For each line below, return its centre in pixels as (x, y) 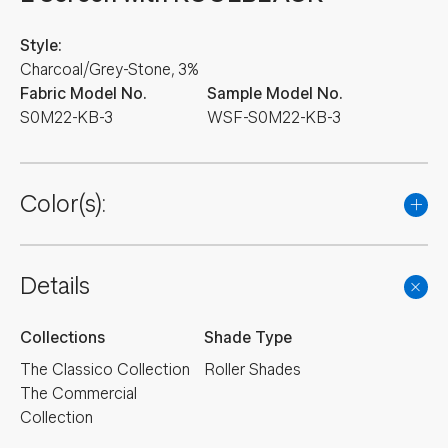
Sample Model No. (275, 93)
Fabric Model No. (83, 93)
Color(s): (62, 204)
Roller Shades (252, 369)
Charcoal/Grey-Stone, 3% (109, 69)
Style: (40, 45)
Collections (62, 337)
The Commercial (78, 393)
